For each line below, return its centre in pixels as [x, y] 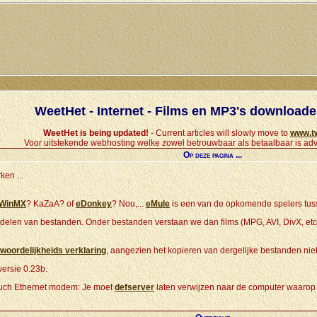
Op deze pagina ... [212, 155]
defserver [134, 287]
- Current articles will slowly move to [220, 133]
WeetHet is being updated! [97, 133]
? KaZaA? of [51, 204]
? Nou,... [129, 204]
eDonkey [94, 204]
